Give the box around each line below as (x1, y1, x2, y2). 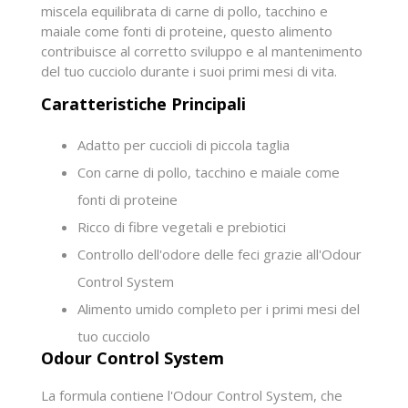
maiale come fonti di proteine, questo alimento (41, 22, 332, 41)
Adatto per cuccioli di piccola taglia (77, 136, 290, 155)
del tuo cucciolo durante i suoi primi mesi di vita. (41, 62, 337, 81)
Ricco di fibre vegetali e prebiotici (77, 218, 286, 237)
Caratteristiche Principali (41, 93, 246, 116)
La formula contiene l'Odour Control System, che (41, 386, 342, 405)
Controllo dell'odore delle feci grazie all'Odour (77, 245, 362, 264)
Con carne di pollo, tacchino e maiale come (77, 163, 340, 182)
